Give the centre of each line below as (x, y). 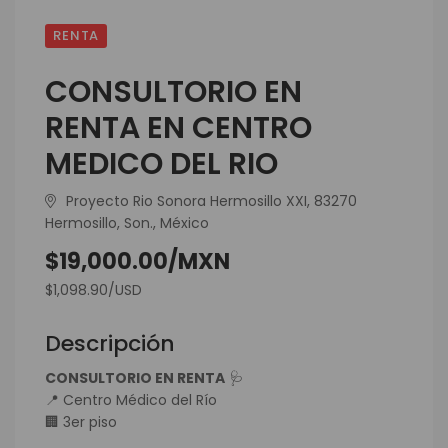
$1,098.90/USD (93, 289)
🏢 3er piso (81, 421)
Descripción (110, 343)
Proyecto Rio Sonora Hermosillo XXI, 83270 (211, 200)
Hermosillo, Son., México (127, 222)
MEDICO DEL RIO (161, 163)
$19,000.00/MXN (137, 261)
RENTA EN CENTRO (178, 127)
